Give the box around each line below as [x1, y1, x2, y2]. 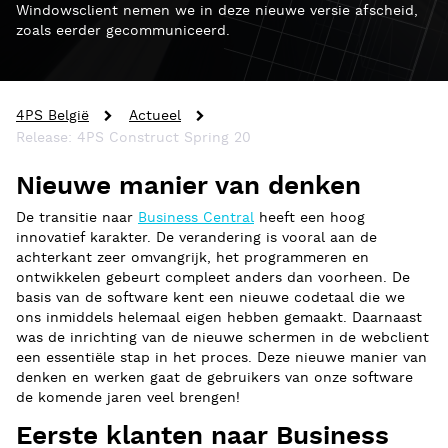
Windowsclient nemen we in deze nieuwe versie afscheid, [16, 2, 418, 20]
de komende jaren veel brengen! [16, 389, 240, 407]
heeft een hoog [254, 209, 365, 227]
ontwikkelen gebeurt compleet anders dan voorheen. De [16, 269, 410, 287]
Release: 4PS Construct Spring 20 [16, 129, 251, 147]
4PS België [16, 107, 89, 125]
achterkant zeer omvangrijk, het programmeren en [16, 249, 369, 267]
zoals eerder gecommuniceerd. [16, 22, 230, 40]
